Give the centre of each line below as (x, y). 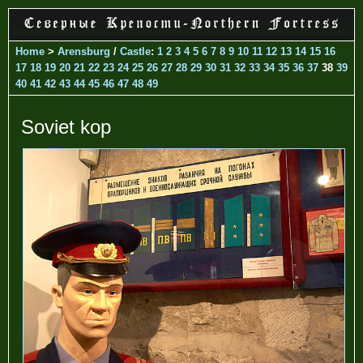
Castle (135, 51)
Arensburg (84, 51)
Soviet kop (66, 126)
